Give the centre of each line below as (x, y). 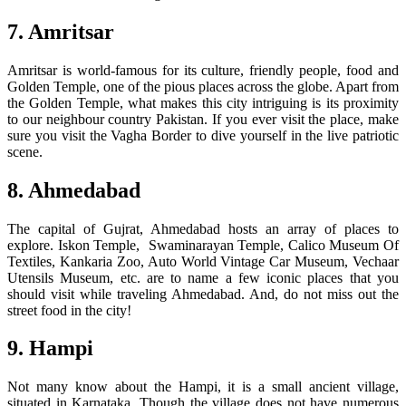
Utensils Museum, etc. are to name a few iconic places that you (203, 277)
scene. (25, 151)
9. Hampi (50, 348)
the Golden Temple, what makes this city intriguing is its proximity (203, 102)
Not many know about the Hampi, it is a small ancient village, (203, 387)
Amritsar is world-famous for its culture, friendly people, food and (203, 70)
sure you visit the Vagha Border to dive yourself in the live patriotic (203, 135)
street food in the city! (69, 310)
